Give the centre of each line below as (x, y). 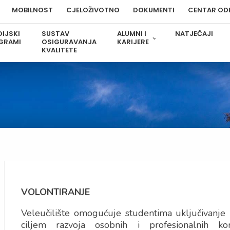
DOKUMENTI (154, 10)
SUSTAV (56, 34)
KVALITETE (60, 50)
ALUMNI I (132, 34)
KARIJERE (133, 42)
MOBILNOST (32, 10)
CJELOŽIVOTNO (93, 10)
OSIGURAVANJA (69, 42)
